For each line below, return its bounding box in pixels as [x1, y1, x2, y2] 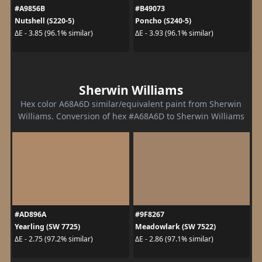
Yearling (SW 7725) [14, 221, 80, 232]
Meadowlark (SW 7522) [135, 221, 216, 232]
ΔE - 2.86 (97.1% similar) [135, 234, 213, 244]
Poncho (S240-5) [135, 15, 191, 26]
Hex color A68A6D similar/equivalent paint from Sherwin [20, 98, 242, 109]
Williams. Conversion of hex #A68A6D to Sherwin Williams [18, 110, 244, 122]
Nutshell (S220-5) [14, 15, 74, 26]
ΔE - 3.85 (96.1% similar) [14, 28, 93, 38]
